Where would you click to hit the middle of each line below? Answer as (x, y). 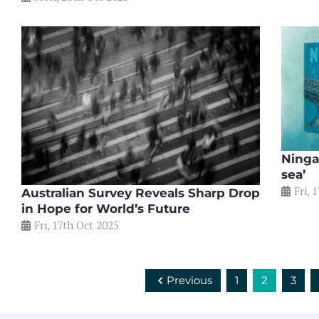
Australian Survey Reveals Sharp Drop (141, 193)
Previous (190, 281)
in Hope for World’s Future (106, 209)
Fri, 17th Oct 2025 (77, 225)
